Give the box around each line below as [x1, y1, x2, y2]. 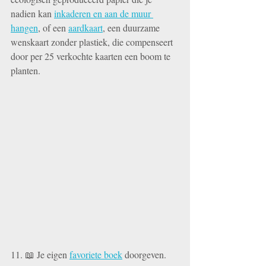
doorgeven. [122, 248, 169, 261]
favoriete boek [69, 248, 122, 261]
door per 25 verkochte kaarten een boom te [11, 50, 173, 63]
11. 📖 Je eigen [11, 248, 69, 261]
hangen [11, 21, 38, 34]
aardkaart [68, 21, 103, 34]
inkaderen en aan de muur [54, 7, 153, 20]
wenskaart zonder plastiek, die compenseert [11, 36, 175, 49]
